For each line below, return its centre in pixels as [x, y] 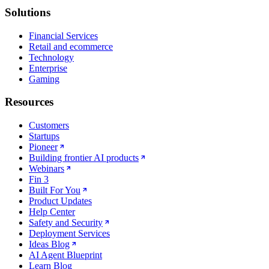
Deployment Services [69, 234]
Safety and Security [66, 223]
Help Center [52, 212]
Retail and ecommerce [71, 46]
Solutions [28, 13]
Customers [49, 125]
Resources [29, 102]
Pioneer [43, 147]
